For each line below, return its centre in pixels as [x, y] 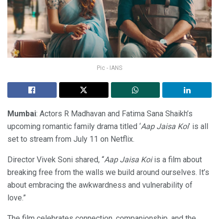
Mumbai [22, 114]
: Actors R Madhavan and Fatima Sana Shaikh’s [114, 114]
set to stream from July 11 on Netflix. [71, 139]
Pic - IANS [109, 68]
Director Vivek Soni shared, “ [56, 160]
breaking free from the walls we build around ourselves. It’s [108, 173]
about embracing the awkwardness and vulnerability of [100, 185]
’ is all [198, 127]
